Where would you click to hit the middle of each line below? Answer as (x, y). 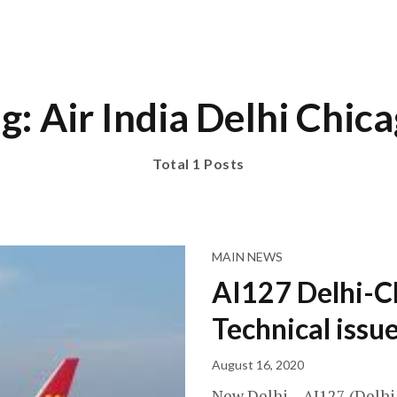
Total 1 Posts (198, 163)
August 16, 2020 (258, 365)
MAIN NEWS (247, 257)
